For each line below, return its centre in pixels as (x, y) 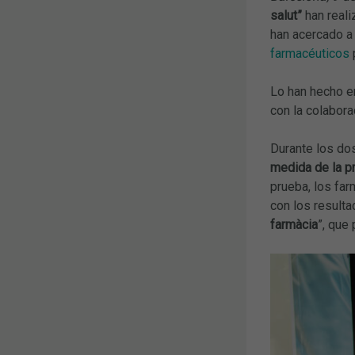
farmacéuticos (311, 53)
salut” (286, 15)
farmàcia (294, 224)
